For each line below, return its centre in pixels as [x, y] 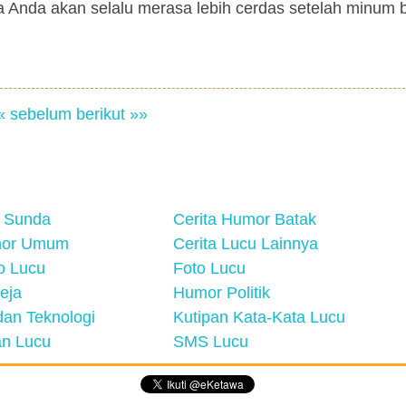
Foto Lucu [209, 268]
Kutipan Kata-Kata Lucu [259, 317]
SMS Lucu [211, 342]
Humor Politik [222, 293]
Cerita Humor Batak [245, 219]
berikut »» [111, 114]
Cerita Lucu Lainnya [246, 244]
